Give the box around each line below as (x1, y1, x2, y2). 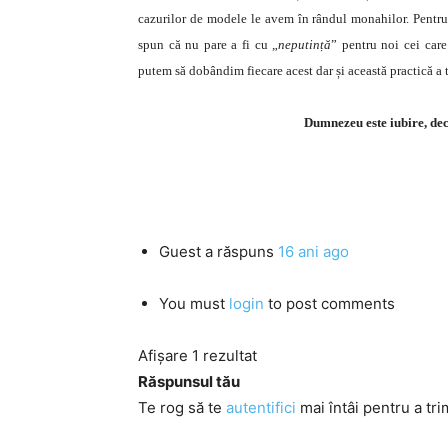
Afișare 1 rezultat (138, 346, 257, 365)
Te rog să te (138, 398, 226, 417)
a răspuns (201, 242, 278, 261)
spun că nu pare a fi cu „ (138, 37, 279, 52)
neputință (278, 37, 332, 52)
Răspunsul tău (138, 372, 240, 391)
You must (159, 294, 229, 313)
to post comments (264, 294, 395, 313)
